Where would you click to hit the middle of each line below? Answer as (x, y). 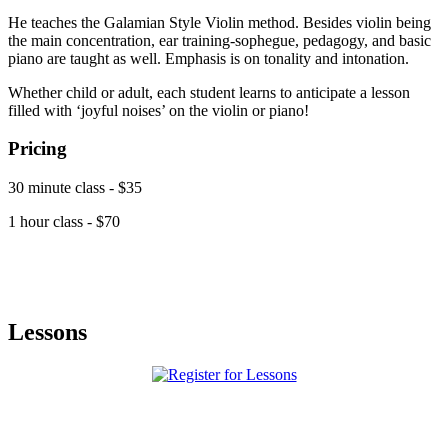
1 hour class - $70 (64, 222)
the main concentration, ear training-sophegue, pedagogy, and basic (219, 40)
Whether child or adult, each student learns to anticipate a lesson (209, 92)
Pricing (37, 149)
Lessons (47, 332)
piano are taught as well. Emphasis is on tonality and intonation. (208, 58)
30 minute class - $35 (75, 188)
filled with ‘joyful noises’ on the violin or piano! (158, 110)
